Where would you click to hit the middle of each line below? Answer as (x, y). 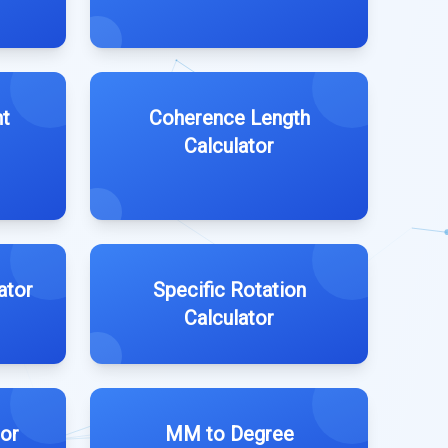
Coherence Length (229, 118)
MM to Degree (229, 434)
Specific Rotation (229, 290)
